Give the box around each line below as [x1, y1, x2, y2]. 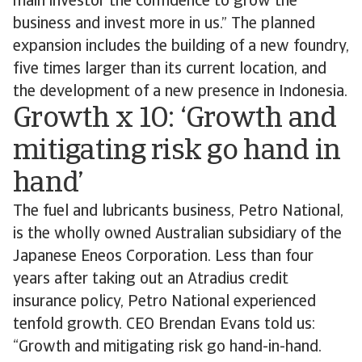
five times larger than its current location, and [13, 61, 326, 78]
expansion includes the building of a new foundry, [13, 39, 349, 55]
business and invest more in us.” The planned [13, 16, 315, 32]
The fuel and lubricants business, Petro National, [13, 204, 343, 220]
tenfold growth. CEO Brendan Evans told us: [13, 317, 315, 333]
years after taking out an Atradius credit [13, 271, 288, 288]
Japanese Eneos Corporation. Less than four [13, 249, 314, 265]
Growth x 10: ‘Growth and [13, 105, 337, 134]
